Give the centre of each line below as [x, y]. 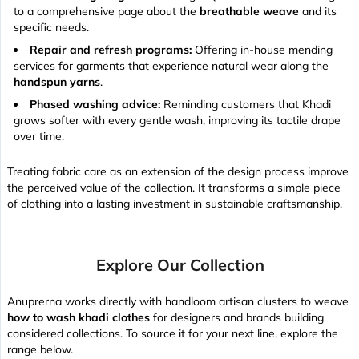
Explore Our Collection [180, 264]
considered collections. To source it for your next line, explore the [173, 333]
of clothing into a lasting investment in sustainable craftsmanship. [175, 203]
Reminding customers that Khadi [246, 104]
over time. [39, 136]
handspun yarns [57, 81]
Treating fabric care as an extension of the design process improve [178, 171]
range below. [40, 349]
